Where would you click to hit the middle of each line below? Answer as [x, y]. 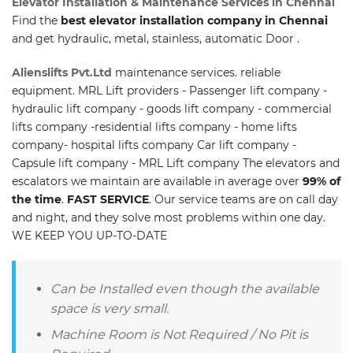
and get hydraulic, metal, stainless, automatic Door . [156, 38]
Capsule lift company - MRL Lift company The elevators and [176, 163]
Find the [36, 20]
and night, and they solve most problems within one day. [169, 217]
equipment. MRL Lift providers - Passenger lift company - [169, 90]
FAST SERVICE [108, 199]
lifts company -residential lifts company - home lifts [154, 126]
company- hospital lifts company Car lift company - [154, 145]
